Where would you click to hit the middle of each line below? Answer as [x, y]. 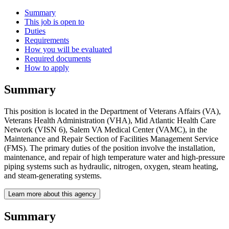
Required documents [58, 59]
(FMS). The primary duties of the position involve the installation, [110, 148]
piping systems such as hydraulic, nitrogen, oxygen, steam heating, [111, 166]
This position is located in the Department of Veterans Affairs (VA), [112, 111]
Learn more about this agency [52, 194]
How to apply [47, 68]
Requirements [47, 40]
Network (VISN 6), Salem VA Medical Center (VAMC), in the [106, 129]
